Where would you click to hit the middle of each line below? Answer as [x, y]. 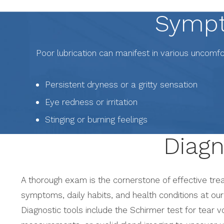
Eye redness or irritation [91, 102]
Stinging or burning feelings [96, 120]
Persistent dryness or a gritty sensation [121, 85]
